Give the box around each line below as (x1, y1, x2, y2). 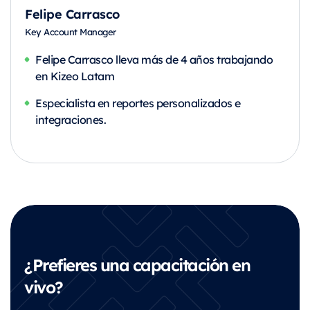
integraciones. (35, 112, 106, 127)
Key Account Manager (25, 26, 116, 37)
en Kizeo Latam (35, 69, 114, 83)
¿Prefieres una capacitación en (24, 253, 250, 276)
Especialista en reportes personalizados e (35, 95, 241, 110)
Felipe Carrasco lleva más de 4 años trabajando (35, 52, 273, 66)
